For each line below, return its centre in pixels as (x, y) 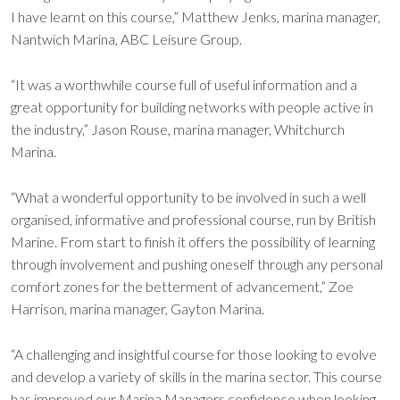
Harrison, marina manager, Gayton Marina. (137, 308)
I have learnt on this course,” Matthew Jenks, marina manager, (196, 17)
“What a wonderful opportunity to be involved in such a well (188, 197)
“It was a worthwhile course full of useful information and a (184, 84)
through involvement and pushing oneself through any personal (197, 264)
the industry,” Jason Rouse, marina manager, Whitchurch (178, 129)
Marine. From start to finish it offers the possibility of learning (193, 242)
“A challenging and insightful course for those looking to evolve (194, 354)
